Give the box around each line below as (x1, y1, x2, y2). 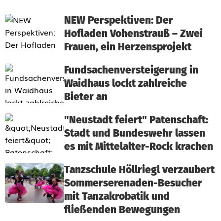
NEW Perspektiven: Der (64, 14, 173, 27)
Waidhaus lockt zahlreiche (64, 77, 187, 90)
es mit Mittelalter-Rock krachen (64, 141, 213, 153)
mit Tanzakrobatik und (64, 190, 170, 203)
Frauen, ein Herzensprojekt (64, 41, 191, 53)
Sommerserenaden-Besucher (64, 177, 202, 189)
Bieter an (64, 91, 108, 103)
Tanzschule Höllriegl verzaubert (64, 164, 215, 176)
